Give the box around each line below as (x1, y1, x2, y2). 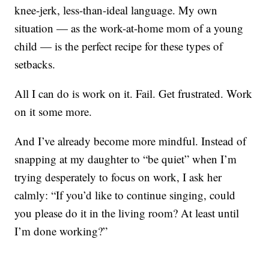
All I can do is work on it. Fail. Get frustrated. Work (14, 86, 253, 101)
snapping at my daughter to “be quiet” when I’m (14, 151, 237, 167)
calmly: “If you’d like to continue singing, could (14, 187, 236, 203)
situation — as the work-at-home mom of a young (14, 20, 244, 36)
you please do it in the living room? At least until (14, 205, 240, 221)
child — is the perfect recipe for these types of (14, 38, 223, 54)
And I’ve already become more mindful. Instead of (14, 133, 247, 149)
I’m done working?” (14, 223, 108, 239)
